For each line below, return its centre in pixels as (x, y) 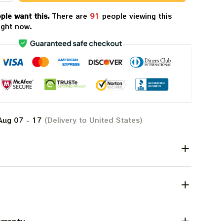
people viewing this (135, 16)
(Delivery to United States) (92, 120)
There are (71, 16)
